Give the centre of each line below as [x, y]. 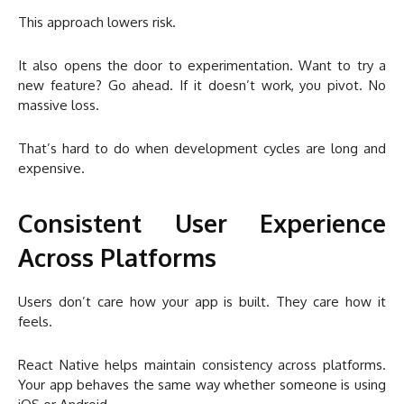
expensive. [51, 169]
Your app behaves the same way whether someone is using [202, 385]
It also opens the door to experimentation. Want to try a [202, 66]
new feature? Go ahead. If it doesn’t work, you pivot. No [202, 86]
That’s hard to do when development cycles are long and [202, 149]
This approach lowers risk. [97, 23]
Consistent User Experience [202, 223]
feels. [35, 322]
